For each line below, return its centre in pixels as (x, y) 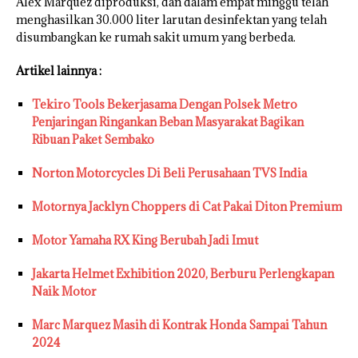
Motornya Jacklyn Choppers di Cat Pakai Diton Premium (187, 207)
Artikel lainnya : (59, 71)
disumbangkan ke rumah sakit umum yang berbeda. (156, 38)
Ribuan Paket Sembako (93, 140)
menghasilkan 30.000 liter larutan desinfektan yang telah (171, 20)
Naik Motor (64, 292)
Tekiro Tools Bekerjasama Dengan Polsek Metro (165, 105)
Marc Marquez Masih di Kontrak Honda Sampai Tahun (179, 325)
